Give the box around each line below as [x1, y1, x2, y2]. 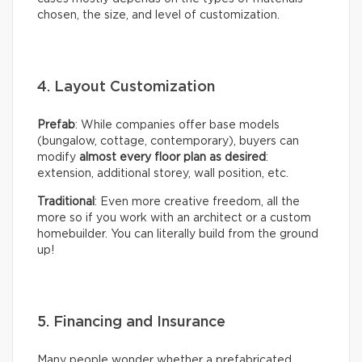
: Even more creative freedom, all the [95, 196, 300, 208]
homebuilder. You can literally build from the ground [37, 228, 318, 240]
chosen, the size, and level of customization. [37, 9, 280, 21]
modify [37, 151, 79, 163]
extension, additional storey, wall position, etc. [37, 167, 288, 179]
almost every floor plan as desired [79, 151, 266, 163]
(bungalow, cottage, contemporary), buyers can [37, 135, 299, 147]
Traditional [37, 196, 95, 208]
